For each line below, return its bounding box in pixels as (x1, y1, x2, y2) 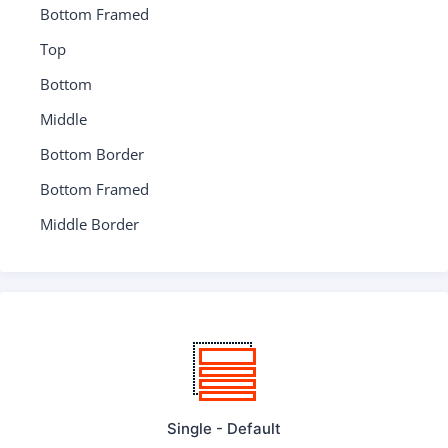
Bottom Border (40, 144, 144, 164)
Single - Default (167, 419, 281, 438)
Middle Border (40, 214, 139, 234)
